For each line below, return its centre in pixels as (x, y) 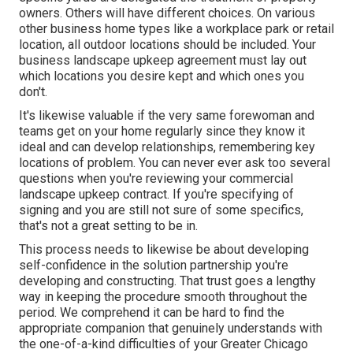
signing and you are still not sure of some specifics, (161, 210)
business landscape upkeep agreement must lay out (163, 61)
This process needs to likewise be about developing (164, 250)
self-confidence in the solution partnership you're (154, 266)
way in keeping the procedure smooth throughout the (163, 297)
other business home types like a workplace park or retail (176, 29)
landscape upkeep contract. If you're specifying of (156, 195)
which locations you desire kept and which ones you (162, 76)
